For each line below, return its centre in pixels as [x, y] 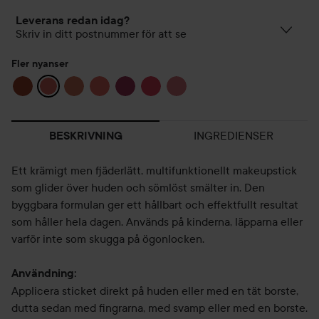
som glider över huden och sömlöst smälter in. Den [138, 187]
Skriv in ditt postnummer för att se [101, 33]
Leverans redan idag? [73, 20]
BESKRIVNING [85, 136]
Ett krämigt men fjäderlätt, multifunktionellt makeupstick [154, 170]
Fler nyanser [40, 63]
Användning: [44, 273]
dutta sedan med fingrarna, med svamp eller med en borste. [159, 308]
